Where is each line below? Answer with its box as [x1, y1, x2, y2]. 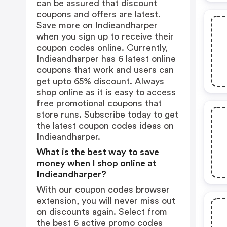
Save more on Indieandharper [36, 21, 158, 30]
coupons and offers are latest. [36, 10, 161, 19]
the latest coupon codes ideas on [36, 121, 174, 130]
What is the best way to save [36, 147, 159, 157]
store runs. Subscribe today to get [36, 110, 178, 119]
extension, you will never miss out [36, 196, 175, 205]
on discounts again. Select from [36, 207, 167, 216]
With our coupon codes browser [36, 185, 170, 194]
